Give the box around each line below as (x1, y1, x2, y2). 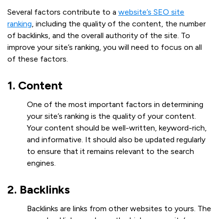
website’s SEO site (118, 7, 184, 17)
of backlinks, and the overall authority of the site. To (7, 30, 190, 40)
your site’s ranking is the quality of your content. (27, 111, 196, 121)
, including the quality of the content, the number (32, 19, 206, 28)
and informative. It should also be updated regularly (27, 134, 205, 144)
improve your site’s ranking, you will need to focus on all (7, 42, 202, 52)
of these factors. (7, 54, 68, 64)
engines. (27, 158, 56, 168)
